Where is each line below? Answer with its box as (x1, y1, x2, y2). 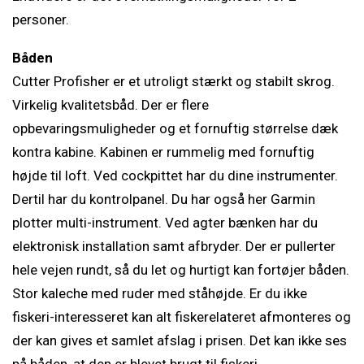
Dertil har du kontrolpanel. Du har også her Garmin (12, 191, 315, 207)
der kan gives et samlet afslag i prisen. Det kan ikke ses (12, 332, 347, 349)
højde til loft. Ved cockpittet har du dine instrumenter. (12, 167, 338, 184)
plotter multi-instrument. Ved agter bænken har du (12, 214, 318, 231)
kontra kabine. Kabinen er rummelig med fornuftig (12, 144, 314, 160)
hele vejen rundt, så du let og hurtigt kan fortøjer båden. (12, 262, 349, 278)
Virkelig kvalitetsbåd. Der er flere (12, 97, 209, 113)
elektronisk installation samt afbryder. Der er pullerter (12, 238, 336, 254)
